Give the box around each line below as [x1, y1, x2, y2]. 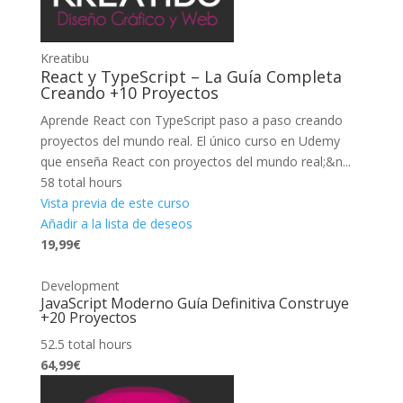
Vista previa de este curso [40, 193, 190, 211]
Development [40, 276, 120, 294]
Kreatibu [40, 49, 89, 67]
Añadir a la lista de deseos [40, 214, 193, 232]
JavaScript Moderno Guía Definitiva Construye [40, 292, 349, 313]
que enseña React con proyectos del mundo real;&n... [40, 152, 351, 170]
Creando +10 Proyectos [40, 81, 219, 103]
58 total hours [40, 173, 122, 191]
